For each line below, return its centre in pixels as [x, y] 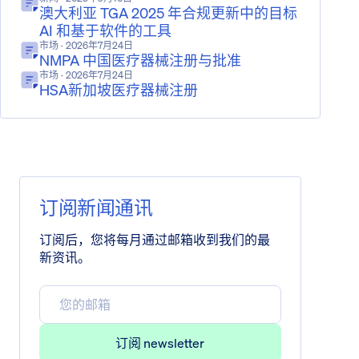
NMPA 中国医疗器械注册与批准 [140, 60]
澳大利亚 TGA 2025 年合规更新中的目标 [168, 13]
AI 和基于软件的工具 [105, 30]
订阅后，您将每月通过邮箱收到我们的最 [155, 240]
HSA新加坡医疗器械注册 [119, 90]
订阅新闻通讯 [96, 207]
